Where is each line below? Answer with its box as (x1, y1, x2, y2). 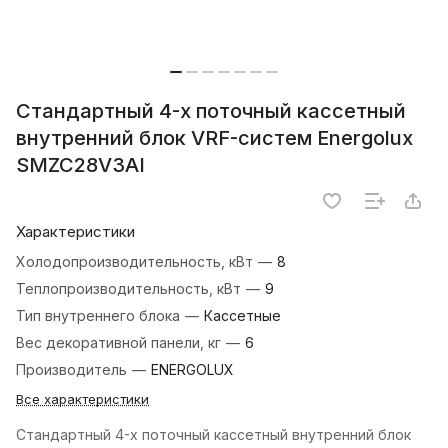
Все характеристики (16, 391, 149, 408)
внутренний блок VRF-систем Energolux (16, 126, 413, 151)
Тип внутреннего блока (16, 307, 184, 325)
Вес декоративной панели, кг (16, 334, 225, 352)
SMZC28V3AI (16, 153, 145, 178)
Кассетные (204, 307, 281, 325)
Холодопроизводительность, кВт (16, 253, 257, 271)
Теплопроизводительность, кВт (16, 280, 245, 298)
